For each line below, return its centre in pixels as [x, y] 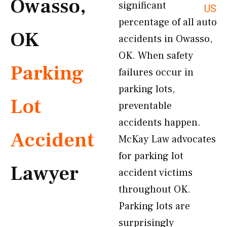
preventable [145, 106]
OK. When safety [156, 56]
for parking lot [151, 156]
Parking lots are [154, 206]
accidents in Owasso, [165, 39]
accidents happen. [160, 123]
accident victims [156, 173]
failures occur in [156, 72]
